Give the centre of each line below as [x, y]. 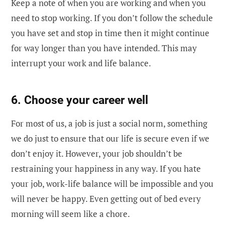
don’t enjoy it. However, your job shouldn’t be [97, 153]
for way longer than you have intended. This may [104, 48]
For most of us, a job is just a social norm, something [109, 123]
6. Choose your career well [80, 100]
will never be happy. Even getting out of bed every [106, 198]
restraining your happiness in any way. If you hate [106, 168]
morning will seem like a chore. [71, 213]
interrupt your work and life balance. [81, 63]
